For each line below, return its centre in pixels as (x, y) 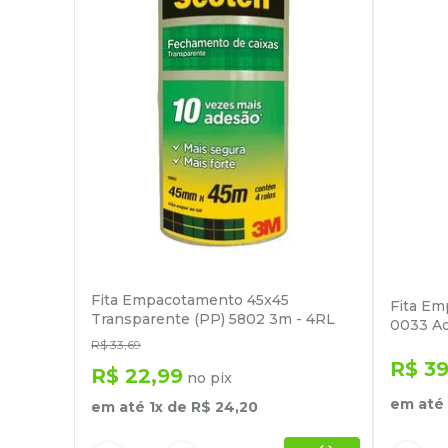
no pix (207, 377)
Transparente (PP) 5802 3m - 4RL (213, 318)
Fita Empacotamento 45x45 (190, 299)
